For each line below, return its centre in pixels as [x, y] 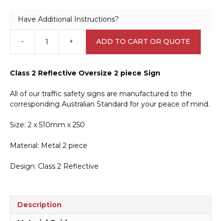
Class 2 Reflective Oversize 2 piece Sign [85, 73]
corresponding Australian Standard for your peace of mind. [110, 104]
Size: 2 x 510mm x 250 [47, 125]
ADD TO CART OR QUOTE [143, 42]
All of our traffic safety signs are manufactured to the [101, 93]
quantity [97, 108]
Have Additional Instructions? [68, 19]
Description [39, 204]
